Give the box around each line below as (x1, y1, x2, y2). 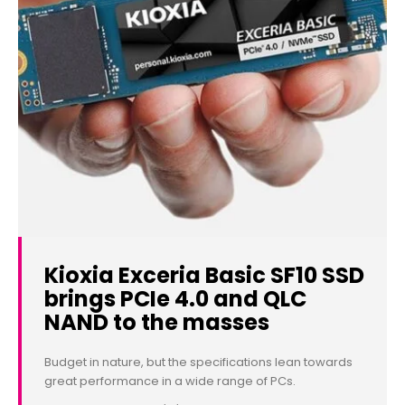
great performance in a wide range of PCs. (44, 372, 296, 391)
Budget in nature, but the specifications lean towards (44, 353, 353, 372)
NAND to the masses (44, 307, 269, 338)
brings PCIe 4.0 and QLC (44, 284, 306, 315)
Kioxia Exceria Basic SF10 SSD (44, 260, 364, 291)
